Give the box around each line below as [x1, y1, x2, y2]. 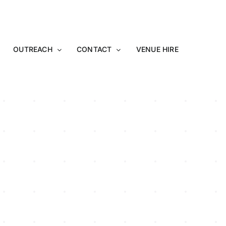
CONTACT [77, 45, 112, 53]
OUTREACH [13, 45, 52, 53]
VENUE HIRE [136, 45, 179, 53]
